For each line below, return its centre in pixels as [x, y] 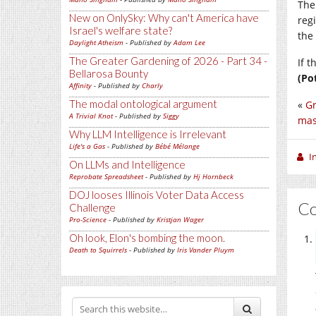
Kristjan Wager [180, 219]
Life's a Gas [87, 146]
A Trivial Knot [91, 116]
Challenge [92, 207]
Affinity [80, 85]
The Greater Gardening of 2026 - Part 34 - [168, 61]
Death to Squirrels [98, 250]
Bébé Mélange [177, 146]
